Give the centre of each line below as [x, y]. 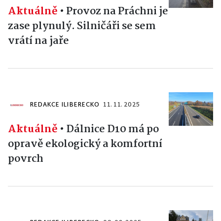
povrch [26, 159]
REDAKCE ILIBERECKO [65, 105]
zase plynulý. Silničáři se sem [82, 26]
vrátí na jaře [38, 41]
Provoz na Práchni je [117, 12]
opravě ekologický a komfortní [85, 144]
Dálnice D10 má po [112, 129]
